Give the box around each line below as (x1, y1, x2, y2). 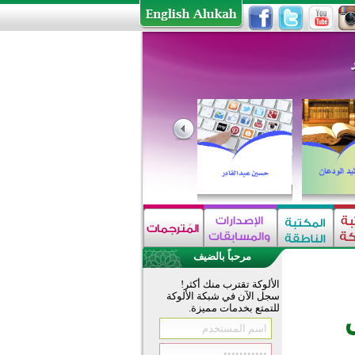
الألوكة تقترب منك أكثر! (180, 278, 280, 290)
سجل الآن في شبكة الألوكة (166, 290, 280, 302)
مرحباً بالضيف (193, 250, 251, 262)
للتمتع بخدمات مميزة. (188, 302, 280, 314)
